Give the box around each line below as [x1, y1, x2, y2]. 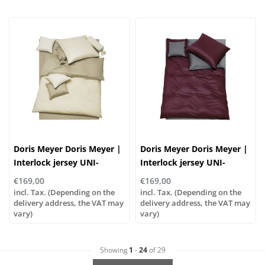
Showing [99, 244, 129, 255]
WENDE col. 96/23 [14, 170, 85, 182]
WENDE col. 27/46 [140, 170, 212, 182]
